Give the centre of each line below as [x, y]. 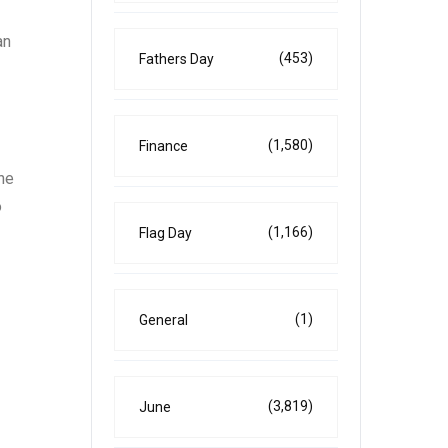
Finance [163, 146]
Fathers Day [176, 59]
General [163, 320]
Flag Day [165, 233]
